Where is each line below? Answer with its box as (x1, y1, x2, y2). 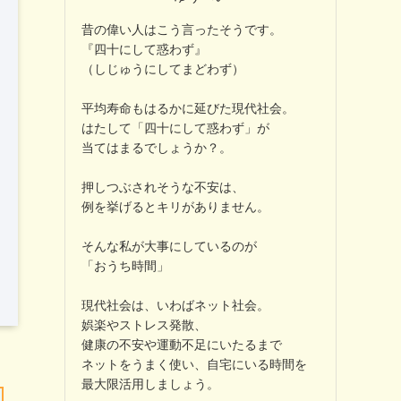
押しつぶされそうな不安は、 (81, 179, 244, 194)
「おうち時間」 (81, 258, 169, 273)
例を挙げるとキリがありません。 (81, 199, 269, 214)
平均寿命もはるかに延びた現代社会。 (81, 100, 294, 115)
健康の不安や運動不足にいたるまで (81, 337, 282, 352)
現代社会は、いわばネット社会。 (81, 297, 269, 312)
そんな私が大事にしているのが (81, 238, 257, 253)
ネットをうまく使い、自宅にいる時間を (81, 356, 307, 371)
